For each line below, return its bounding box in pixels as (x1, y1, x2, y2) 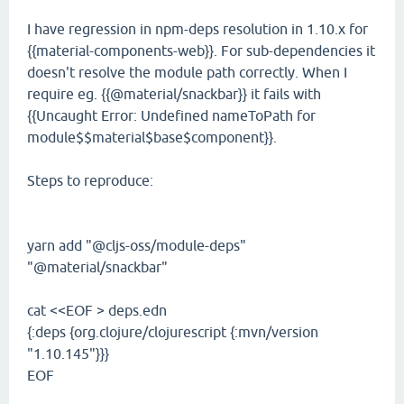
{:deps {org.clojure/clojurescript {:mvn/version (27, 324, 318, 340)
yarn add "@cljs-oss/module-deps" (27, 237, 246, 253)
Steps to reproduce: (27, 172, 153, 188)
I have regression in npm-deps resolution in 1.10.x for (27, 21, 368, 37)
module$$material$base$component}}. (27, 129, 277, 145)
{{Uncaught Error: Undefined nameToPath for (27, 107, 316, 124)
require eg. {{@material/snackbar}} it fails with (27, 86, 321, 102)
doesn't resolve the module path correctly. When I (27, 64, 347, 80)
